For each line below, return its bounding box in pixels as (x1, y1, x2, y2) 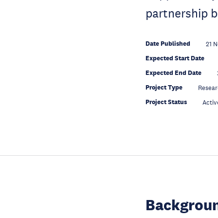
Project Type (145, 83, 182, 91)
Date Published (145, 39, 190, 48)
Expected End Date (145, 69, 201, 77)
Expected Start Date (145, 54, 204, 62)
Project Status (145, 98, 187, 106)
